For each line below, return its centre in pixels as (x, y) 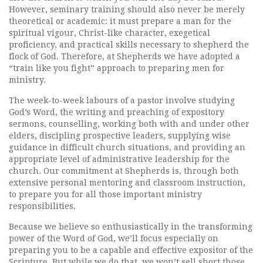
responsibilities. (42, 206)
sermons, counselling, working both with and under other (129, 124)
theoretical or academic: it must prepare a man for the (120, 21)
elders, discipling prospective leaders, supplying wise (120, 136)
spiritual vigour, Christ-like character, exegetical (109, 33)
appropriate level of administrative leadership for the (119, 159)
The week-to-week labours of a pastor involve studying (122, 100)
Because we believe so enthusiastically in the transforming (131, 227)
